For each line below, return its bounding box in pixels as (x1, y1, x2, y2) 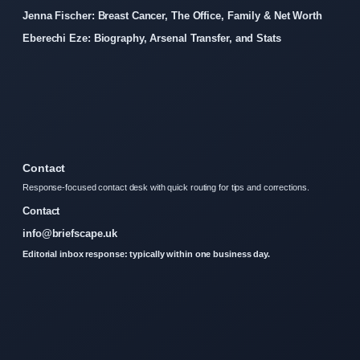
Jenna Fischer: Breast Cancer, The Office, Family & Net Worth (22, 10, 322, 22)
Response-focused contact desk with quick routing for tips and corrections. (22, 182, 309, 193)
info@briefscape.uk (22, 227, 118, 240)
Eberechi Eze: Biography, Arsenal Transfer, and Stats (22, 32, 281, 45)
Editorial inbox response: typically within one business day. (22, 249, 270, 260)
